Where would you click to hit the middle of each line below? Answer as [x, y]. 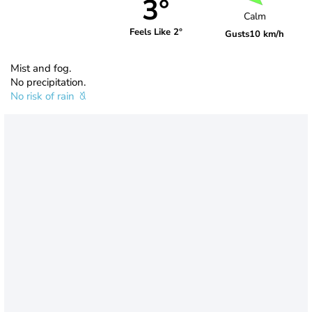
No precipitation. [48, 82]
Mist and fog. [41, 68]
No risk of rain [44, 96]
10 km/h [267, 34]
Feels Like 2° [156, 32]
